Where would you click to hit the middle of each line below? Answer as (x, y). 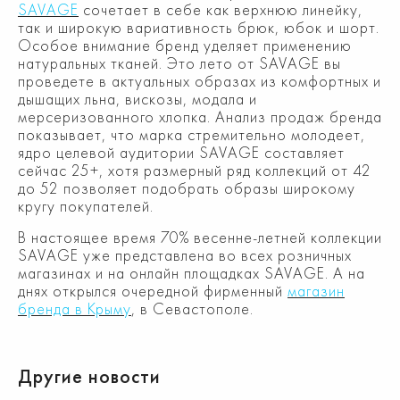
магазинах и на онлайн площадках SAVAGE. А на (192, 273)
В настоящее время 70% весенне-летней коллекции (200, 237)
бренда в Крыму (75, 308)
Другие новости (89, 376)
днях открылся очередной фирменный (153, 291)
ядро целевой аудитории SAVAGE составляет (181, 152)
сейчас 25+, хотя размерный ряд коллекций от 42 (195, 170)
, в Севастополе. (192, 308)
